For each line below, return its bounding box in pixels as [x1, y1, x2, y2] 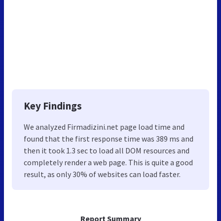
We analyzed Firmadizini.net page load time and [24, 122, 184, 132]
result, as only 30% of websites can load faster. [24, 169, 181, 180]
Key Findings [24, 99, 82, 113]
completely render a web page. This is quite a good [24, 157, 193, 168]
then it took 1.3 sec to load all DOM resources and [24, 146, 189, 156]
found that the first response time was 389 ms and [24, 134, 193, 144]
